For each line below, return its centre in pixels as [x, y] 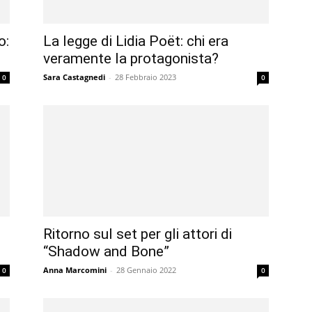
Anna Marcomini [75, 270]
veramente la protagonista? [131, 58]
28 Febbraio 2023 [146, 77]
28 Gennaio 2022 [146, 270]
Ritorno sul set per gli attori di [138, 234]
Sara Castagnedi [74, 77]
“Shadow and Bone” [106, 251]
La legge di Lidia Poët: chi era [136, 41]
